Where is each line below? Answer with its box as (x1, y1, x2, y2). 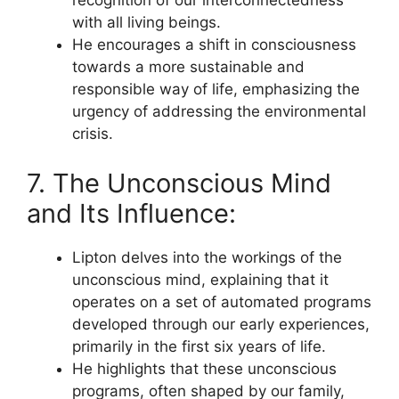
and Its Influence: (27, 197, 236, 229)
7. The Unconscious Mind (27, 167, 331, 199)
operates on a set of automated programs (72, 292, 371, 311)
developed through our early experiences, (72, 314, 370, 333)
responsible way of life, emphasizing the (72, 80, 360, 98)
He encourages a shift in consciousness (72, 36, 356, 53)
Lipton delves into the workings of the (72, 248, 342, 266)
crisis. (72, 125, 113, 142)
